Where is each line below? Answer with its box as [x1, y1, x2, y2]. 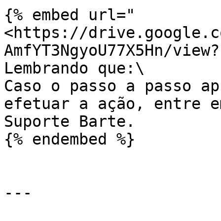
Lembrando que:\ [4, 59, 145, 77]
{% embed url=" [4, 6, 135, 24]
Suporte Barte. [4, 112, 135, 130]
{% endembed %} [4, 130, 135, 148]
